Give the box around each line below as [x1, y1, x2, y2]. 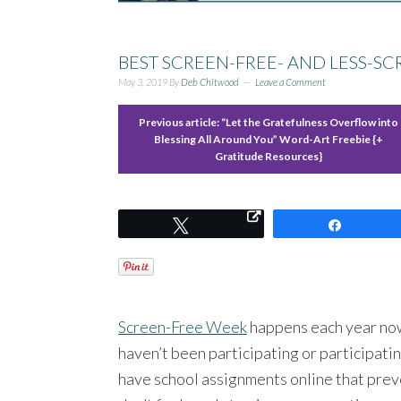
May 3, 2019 [118, 75, 167, 88]
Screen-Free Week [118, 316, 247, 337]
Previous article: [139, 115, 222, 129]
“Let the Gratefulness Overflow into [221, 115, 399, 129]
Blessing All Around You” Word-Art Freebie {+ [154, 132, 384, 146]
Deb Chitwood [181, 75, 239, 88]
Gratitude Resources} [215, 149, 323, 163]
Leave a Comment [255, 75, 326, 88]
